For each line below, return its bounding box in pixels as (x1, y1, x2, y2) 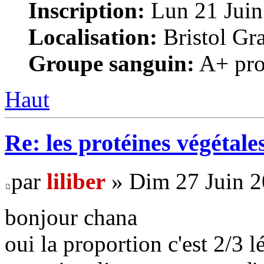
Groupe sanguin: (28, 50, 194, 76)
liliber (47, 169, 105, 194)
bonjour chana (5, 204, 137, 230)
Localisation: (28, 24, 157, 49)
